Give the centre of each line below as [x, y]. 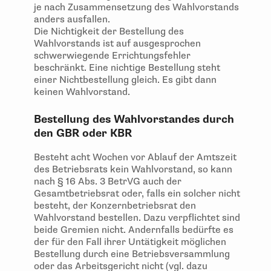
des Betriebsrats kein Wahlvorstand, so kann [133, 170]
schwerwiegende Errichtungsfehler [112, 56]
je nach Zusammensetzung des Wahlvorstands [136, 8]
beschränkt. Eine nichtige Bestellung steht [127, 68]
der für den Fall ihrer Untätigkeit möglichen [130, 242]
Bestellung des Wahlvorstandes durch [134, 120]
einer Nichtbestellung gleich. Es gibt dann [125, 80]
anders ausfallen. [73, 20]
